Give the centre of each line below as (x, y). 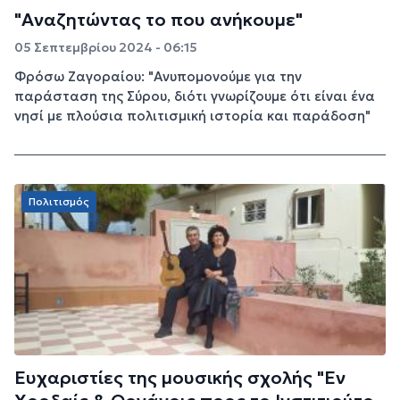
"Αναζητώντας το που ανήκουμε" (158, 19)
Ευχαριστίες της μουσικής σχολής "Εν (180, 377)
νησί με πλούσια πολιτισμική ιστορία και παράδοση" (192, 115)
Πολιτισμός (59, 201)
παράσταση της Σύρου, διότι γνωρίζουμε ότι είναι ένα (195, 96)
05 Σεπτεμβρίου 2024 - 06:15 (106, 47)
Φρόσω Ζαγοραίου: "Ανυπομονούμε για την (158, 76)
